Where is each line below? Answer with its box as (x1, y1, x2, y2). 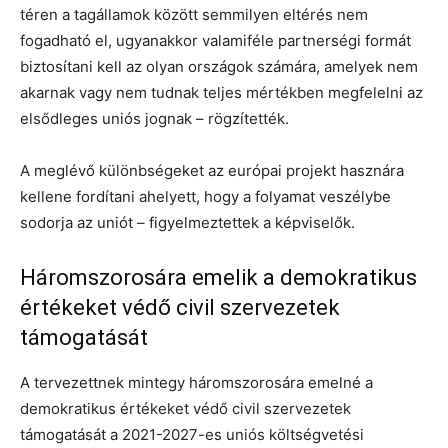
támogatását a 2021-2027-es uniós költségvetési (20, 424, 364, 444)
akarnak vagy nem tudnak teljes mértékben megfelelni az (20, 82, 423, 102)
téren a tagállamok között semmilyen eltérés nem (20, 4, 368, 24)
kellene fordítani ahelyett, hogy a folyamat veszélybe (20, 186, 391, 206)
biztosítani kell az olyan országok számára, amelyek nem (20, 56, 418, 76)
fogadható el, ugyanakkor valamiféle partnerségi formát (20, 30, 411, 50)
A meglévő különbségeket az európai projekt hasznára (20, 160, 404, 180)
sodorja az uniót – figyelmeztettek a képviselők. (20, 212, 355, 232)
